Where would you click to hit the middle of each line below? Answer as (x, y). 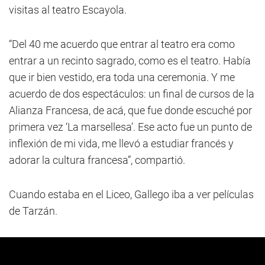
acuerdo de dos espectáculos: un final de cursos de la (132, 94)
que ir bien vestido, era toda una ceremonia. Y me (122, 77)
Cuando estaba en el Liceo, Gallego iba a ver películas (131, 194)
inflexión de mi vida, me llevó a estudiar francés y (121, 143)
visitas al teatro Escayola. (68, 10)
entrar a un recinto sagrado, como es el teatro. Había (130, 61)
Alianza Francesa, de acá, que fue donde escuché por (130, 110)
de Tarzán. (33, 211)
